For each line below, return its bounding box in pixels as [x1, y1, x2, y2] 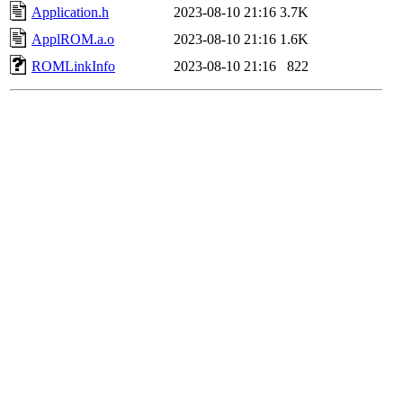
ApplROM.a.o [31, 31, 114, 47]
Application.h [31, 4, 109, 20]
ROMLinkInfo [31, 58, 115, 74]
